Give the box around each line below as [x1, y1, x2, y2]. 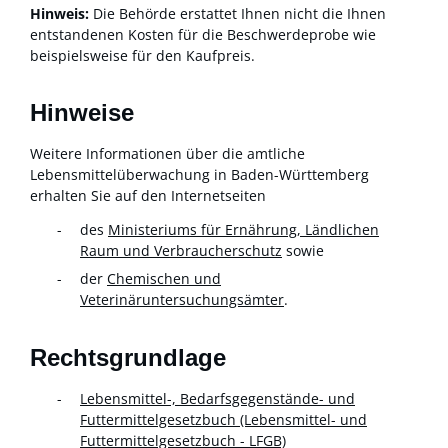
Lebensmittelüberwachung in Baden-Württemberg [30, 165, 369, 185]
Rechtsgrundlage [30, 343, 226, 371]
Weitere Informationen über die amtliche [30, 144, 305, 164]
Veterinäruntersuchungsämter [80, 290, 284, 309]
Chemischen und [107, 269, 221, 288]
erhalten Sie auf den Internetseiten [30, 186, 266, 206]
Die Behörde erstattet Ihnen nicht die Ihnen [93, 3, 386, 23]
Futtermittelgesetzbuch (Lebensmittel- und [80, 409, 367, 429]
